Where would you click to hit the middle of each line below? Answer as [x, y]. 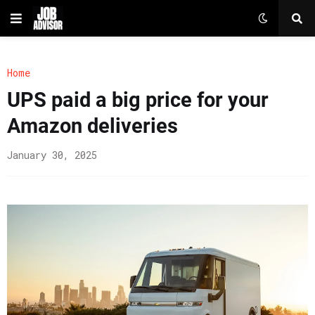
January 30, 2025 [52, 155]
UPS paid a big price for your [138, 100]
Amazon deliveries [92, 126]
